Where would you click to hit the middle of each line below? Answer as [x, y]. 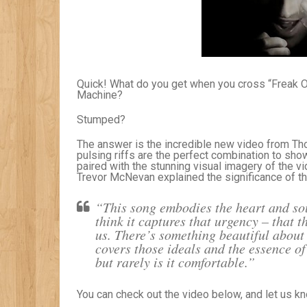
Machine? [100, 95]
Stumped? [101, 120]
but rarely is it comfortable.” [175, 262]
